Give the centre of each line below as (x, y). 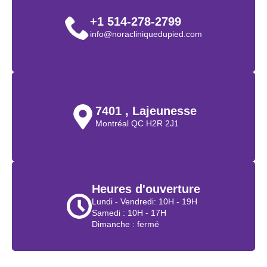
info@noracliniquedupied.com (146, 34)
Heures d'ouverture (146, 189)
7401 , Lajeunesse (146, 111)
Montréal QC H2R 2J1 (137, 124)
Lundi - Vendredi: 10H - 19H (145, 202)
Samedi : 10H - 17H (129, 213)
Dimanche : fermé (125, 224)
